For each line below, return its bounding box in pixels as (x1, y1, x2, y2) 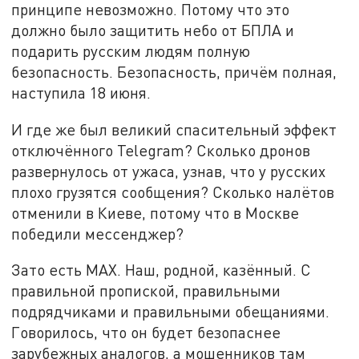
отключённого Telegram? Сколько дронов (11, 140, 311, 159)
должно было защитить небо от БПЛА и (11, 20, 295, 39)
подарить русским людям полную (11, 41, 251, 60)
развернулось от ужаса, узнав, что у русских (11, 161, 326, 180)
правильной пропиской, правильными (11, 281, 281, 301)
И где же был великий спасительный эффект (11, 119, 337, 139)
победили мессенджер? (11, 224, 184, 243)
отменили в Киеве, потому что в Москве (11, 203, 300, 222)
